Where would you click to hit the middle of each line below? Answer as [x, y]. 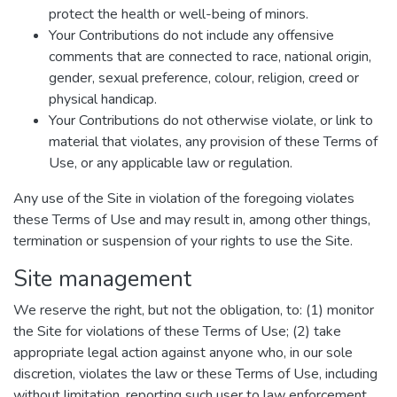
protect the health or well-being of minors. [179, 14]
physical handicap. [103, 99]
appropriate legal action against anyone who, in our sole [183, 353]
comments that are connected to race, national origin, [210, 57]
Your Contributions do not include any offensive [191, 35]
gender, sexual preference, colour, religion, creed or [204, 78]
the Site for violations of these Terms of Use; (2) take [177, 331]
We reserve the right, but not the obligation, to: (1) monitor [194, 310]
